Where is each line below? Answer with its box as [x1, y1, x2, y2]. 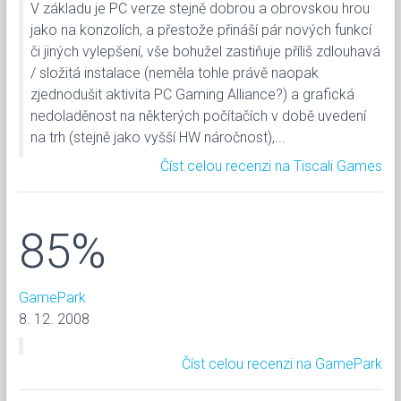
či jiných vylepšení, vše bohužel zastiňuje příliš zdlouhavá [30, 42, 380, 60]
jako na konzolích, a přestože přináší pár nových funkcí [30, 21, 371, 38]
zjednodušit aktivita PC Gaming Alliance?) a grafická [30, 85, 354, 103]
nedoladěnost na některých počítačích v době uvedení [30, 107, 366, 124]
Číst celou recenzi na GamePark [182, 354, 382, 372]
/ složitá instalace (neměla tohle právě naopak [30, 64, 319, 81]
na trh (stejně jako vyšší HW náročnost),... [30, 128, 286, 146]
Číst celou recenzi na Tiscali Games [160, 157, 382, 175]
